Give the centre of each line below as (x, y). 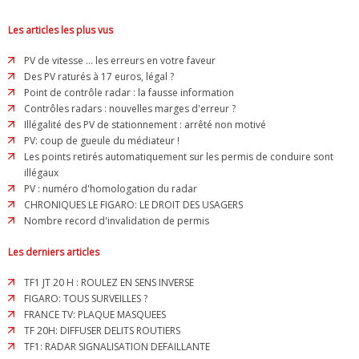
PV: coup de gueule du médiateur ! (102, 141)
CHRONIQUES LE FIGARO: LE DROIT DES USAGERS (133, 205)
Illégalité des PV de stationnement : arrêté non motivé (145, 125)
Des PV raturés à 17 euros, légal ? (99, 77)
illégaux (41, 173)
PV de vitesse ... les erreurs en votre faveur (120, 61)
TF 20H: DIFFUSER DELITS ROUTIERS (102, 331)
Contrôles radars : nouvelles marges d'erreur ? (130, 109)
